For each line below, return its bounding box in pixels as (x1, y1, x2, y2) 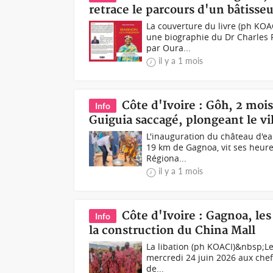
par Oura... (146, 42, 191, 54)
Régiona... (146, 152, 187, 164)
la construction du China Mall (89, 224, 256, 238)
